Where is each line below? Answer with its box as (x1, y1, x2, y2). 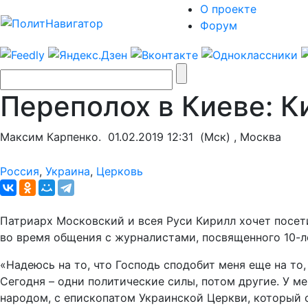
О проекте (200, 2, 256, 16)
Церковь (96, 164, 143, 178)
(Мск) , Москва (193, 129, 281, 144)
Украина (45, 164, 90, 178)
